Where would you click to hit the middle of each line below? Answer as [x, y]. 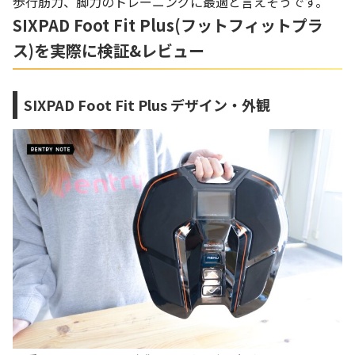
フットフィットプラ [252, 25]
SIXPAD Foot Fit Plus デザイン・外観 [147, 105]
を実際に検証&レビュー [119, 51]
